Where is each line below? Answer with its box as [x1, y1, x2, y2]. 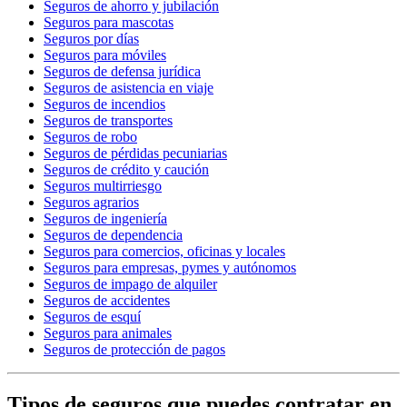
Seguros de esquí [44, 309, 141, 325]
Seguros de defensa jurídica [44, 64, 201, 80]
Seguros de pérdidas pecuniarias [44, 145, 227, 162]
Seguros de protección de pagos [44, 342, 225, 358]
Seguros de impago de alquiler [44, 276, 217, 293]
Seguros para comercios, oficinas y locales [44, 243, 285, 260]
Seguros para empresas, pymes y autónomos [44, 260, 296, 276]
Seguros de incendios [44, 96, 165, 113]
